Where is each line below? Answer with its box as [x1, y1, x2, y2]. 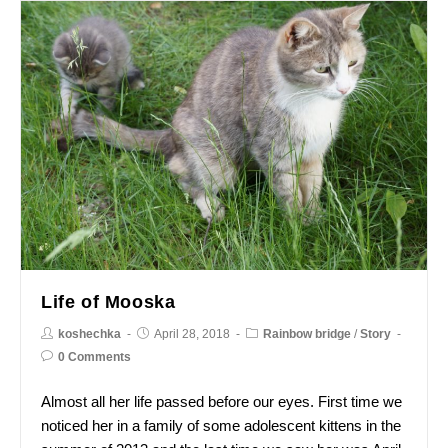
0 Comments [58, 350, 131, 365]
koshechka [58, 327, 121, 342]
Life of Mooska [41, 292, 176, 313]
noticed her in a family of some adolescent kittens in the [41, 417, 401, 435]
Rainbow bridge [263, 327, 351, 342]
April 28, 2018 [154, 327, 230, 342]
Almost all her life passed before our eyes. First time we [41, 393, 402, 411]
